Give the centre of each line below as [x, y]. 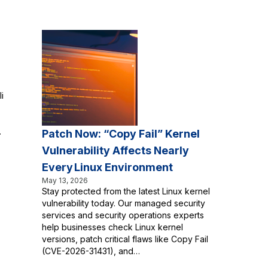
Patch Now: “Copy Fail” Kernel [121, 134]
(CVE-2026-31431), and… [91, 251]
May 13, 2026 [65, 180]
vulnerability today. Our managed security [124, 203]
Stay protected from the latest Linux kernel [126, 191]
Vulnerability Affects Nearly [115, 150]
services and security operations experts [123, 215]
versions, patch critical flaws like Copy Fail [125, 239]
